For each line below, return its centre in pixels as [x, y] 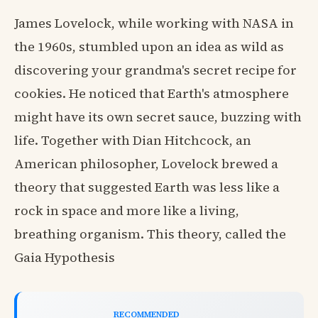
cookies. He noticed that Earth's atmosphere [152, 94]
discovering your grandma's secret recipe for [155, 70]
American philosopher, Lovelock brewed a [146, 164]
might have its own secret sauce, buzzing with [158, 117]
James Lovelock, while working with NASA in [154, 23]
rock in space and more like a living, [127, 211]
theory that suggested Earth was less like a [147, 187]
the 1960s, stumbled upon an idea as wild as [149, 47]
